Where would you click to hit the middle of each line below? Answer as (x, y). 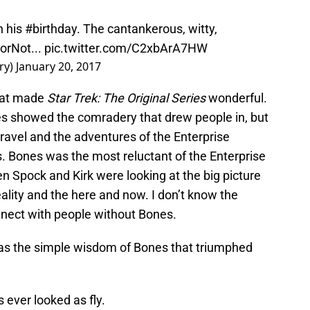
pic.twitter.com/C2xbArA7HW (126, 48)
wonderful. (236, 98)
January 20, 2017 (58, 67)
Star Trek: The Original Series (126, 98)
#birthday (51, 29)
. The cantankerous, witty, (147, 29)
